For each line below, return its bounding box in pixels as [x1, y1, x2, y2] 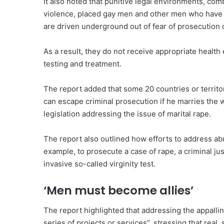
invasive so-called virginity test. [43, 158, 155, 168]
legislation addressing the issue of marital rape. [43, 108, 211, 118]
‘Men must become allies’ [43, 182, 193, 198]
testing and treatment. [43, 58, 121, 68]
